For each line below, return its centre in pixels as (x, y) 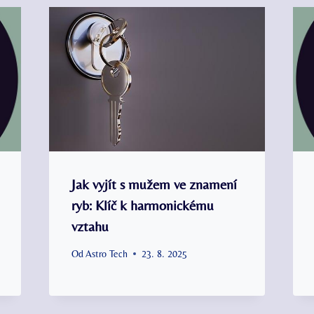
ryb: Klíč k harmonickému (142, 205)
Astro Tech (106, 253)
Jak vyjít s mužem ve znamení (154, 184)
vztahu (90, 226)
